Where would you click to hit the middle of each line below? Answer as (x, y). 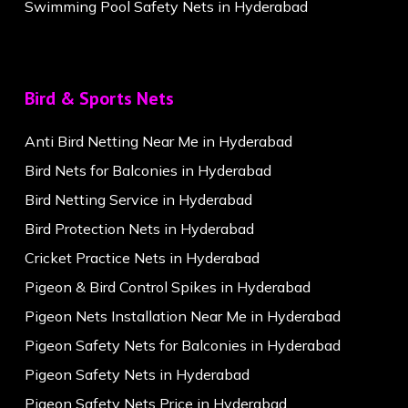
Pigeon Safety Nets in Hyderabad (137, 375)
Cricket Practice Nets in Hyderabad (142, 258)
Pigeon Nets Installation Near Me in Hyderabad (182, 316)
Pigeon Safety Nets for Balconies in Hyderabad (182, 346)
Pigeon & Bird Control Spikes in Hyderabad (167, 287)
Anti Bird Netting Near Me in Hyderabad (158, 142)
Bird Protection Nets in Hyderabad (139, 229)
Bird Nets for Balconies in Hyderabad (148, 171)
